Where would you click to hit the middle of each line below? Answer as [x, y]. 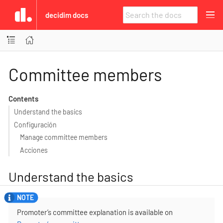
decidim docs [67, 15]
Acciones [34, 150]
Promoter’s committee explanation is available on [95, 212]
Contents [23, 98]
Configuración [35, 124]
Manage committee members [64, 137]
